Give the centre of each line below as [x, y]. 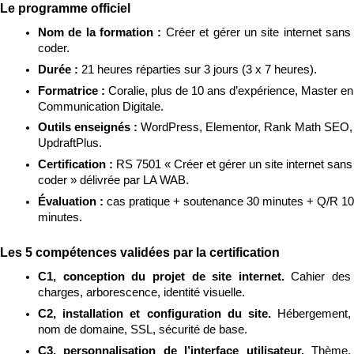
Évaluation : [72, 201]
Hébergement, [314, 313]
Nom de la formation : [102, 33]
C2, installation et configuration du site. [158, 313]
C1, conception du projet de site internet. [165, 277]
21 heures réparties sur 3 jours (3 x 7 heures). [199, 70]
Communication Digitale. [101, 106]
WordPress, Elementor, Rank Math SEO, [247, 128]
